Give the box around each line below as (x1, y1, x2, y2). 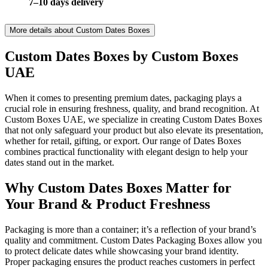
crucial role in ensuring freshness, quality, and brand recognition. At (5, 103, 259, 114)
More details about (10, 26, 76, 35)
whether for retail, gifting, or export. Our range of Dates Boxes (5, 136, 241, 147)
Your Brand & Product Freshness (5, 196, 210, 212)
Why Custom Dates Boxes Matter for (5, 180, 232, 196)
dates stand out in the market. (5, 157, 114, 168)
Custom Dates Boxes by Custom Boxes (5, 48, 238, 65)
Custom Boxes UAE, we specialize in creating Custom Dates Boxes (5, 114, 262, 125)
